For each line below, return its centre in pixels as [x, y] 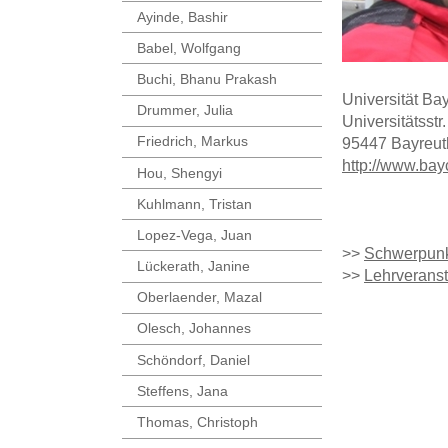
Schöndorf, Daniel [193, 359]
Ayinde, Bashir [182, 16]
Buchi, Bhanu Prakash [207, 78]
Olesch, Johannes [194, 328]
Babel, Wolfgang [189, 47]
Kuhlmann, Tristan [194, 203]
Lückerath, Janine [193, 266]
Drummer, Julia [185, 110]
